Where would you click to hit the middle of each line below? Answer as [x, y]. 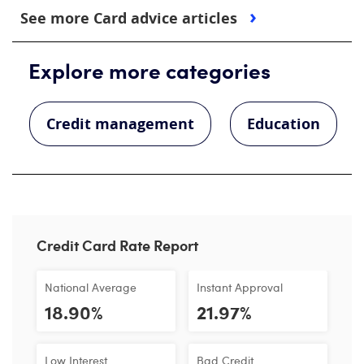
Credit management [120, 124]
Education [284, 124]
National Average [91, 287]
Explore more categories [149, 70]
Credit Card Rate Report [117, 245]
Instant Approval [240, 287]
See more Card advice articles [131, 19]
